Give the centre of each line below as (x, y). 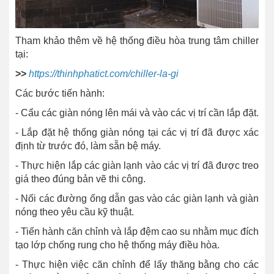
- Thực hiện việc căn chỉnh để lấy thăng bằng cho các (137, 265)
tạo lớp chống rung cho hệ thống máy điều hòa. (117, 245)
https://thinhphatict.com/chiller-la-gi (104, 74)
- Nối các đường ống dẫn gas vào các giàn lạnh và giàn (137, 199)
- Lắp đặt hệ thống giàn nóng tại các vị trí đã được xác (137, 133)
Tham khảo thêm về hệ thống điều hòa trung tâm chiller (137, 41)
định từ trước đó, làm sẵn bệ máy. (88, 146)
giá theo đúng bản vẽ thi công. (80, 179)
